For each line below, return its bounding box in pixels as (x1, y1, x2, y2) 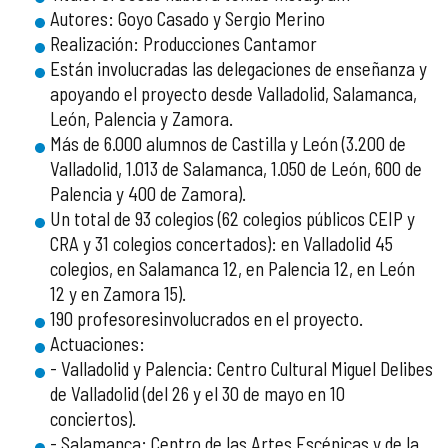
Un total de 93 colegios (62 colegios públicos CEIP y (50, 207, 415, 230)
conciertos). (50, 407, 136, 430)
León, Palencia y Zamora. (50, 107, 233, 130)
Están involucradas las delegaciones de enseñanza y (50, 57, 427, 80)
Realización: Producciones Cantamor (50, 32, 317, 55)
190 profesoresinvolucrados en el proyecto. (50, 307, 363, 330)
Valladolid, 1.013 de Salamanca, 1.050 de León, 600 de (50, 157, 422, 180)
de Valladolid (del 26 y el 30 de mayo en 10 (50, 382, 345, 405)
